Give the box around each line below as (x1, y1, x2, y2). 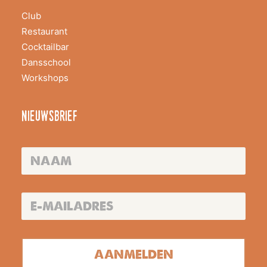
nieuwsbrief (21, 110, 77, 125)
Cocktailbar (21, 41, 69, 52)
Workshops (21, 72, 69, 83)
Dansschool (21, 57, 71, 68)
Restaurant (21, 26, 67, 37)
